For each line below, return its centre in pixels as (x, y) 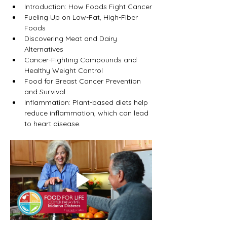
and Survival (45, 92)
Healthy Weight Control (64, 71)
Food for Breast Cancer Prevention (84, 81)
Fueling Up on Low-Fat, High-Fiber (82, 17)
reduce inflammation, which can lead (87, 113)
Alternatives (44, 49)
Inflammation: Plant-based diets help (87, 103)
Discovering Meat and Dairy (72, 39)
